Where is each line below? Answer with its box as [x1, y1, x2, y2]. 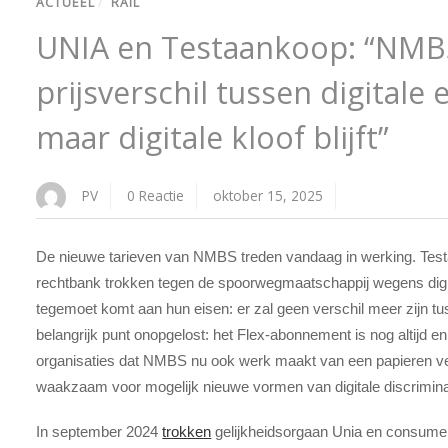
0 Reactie [127, 186, 185, 206]
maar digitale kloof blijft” [36, 117, 390, 159]
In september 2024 [36, 422, 163, 440]
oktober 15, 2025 [213, 186, 324, 206]
